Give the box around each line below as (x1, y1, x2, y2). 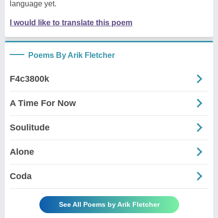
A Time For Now (10, 98, 76, 108)
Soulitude (10, 122, 50, 132)
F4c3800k (10, 73, 49, 84)
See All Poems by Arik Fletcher (58, 200, 160, 208)
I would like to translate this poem (10, 18, 132, 27)
